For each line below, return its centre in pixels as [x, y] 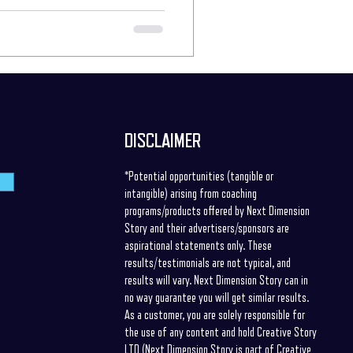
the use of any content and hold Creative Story [220, 333]
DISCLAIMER [162, 141]
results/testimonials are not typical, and [207, 263]
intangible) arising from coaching [190, 194]
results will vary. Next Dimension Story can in [216, 281]
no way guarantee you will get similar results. [216, 298]
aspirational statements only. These [198, 246]
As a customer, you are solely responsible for [214, 315]
